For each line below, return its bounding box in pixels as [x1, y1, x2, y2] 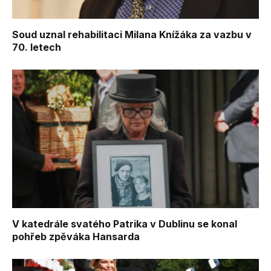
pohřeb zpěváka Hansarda [12, 230, 140, 243]
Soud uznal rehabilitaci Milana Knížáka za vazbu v [12, 28, 252, 41]
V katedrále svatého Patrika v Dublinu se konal [12, 218, 237, 230]
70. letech [12, 41, 61, 53]
